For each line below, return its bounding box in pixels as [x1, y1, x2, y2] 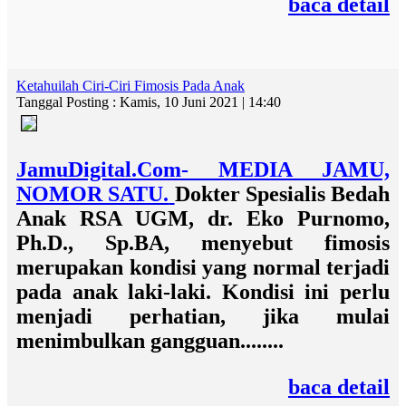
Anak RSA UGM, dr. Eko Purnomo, [16, 207, 390, 230]
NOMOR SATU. [16, 182, 169, 206]
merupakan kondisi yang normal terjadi [16, 256, 390, 279]
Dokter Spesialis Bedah [174, 182, 390, 206]
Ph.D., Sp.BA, [16, 231, 201, 255]
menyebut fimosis [201, 231, 390, 255]
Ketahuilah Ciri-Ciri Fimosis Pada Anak [16, 78, 245, 93]
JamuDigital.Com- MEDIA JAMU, [16, 158, 390, 181]
